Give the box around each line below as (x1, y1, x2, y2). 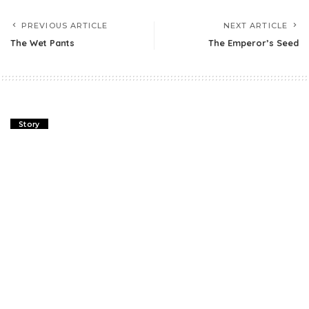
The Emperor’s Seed (208, 37, 299, 48)
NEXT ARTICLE (223, 20, 288, 30)
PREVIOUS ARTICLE (21, 20, 108, 30)
